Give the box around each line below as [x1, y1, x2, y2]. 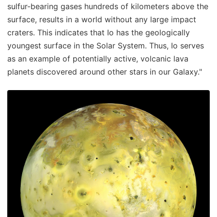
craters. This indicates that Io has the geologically [7, 28, 190, 38]
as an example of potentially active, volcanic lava [7, 54, 188, 64]
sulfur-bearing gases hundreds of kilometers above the [7, 1, 208, 12]
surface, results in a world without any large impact [7, 15, 196, 25]
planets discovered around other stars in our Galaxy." [7, 67, 202, 77]
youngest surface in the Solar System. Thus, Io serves [7, 41, 204, 51]
